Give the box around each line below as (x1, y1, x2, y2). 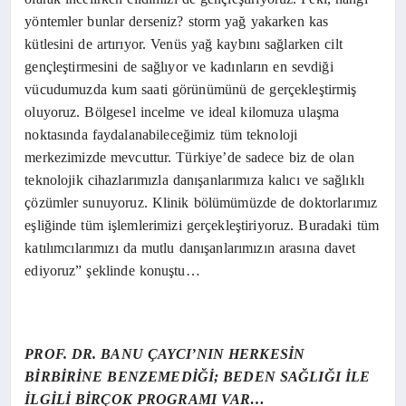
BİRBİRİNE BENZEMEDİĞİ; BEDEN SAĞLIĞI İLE (24, 368, 371, 384)
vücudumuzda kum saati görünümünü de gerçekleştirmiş (24, 81, 357, 97)
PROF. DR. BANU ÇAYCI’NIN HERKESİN (24, 345, 305, 362)
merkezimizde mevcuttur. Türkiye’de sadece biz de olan (24, 149, 354, 165)
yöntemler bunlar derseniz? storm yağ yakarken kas (24, 13, 329, 29)
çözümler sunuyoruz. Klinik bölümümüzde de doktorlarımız (24, 194, 378, 210)
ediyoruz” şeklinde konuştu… (24, 262, 200, 278)
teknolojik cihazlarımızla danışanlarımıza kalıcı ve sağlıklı (24, 171, 364, 188)
